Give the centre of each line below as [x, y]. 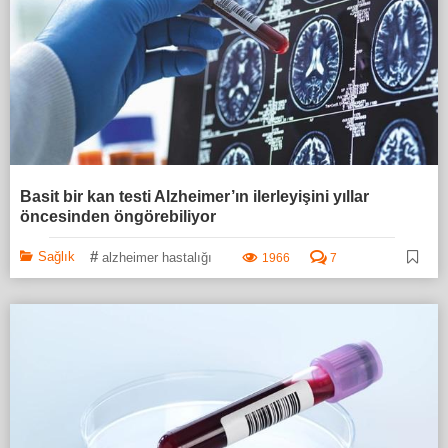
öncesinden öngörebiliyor [118, 217]
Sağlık [56, 257]
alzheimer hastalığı [157, 258]
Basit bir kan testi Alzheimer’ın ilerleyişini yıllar [194, 197]
